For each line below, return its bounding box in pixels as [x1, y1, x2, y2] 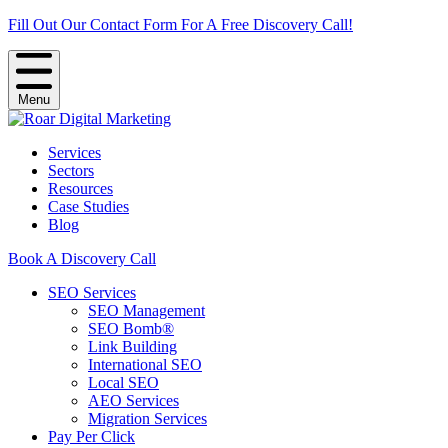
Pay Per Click [48, 428, 135, 445]
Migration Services [88, 410, 207, 427]
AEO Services [88, 392, 179, 409]
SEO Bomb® [88, 320, 174, 337]
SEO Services [48, 284, 136, 301]
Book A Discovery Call [8, 250, 156, 267]
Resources [48, 180, 113, 197]
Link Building [88, 338, 177, 355]
